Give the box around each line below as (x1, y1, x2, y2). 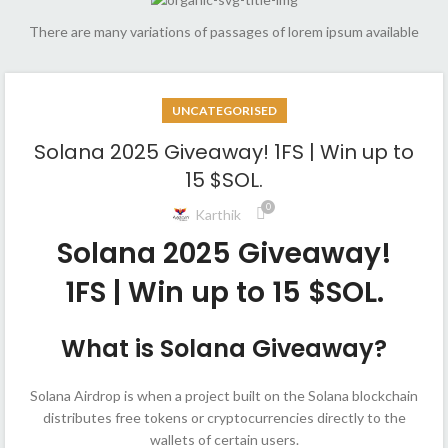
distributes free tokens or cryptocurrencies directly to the (42, 409, 406, 427)
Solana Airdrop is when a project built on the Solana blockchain (30, 387, 418, 405)
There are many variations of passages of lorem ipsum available (29, 23, 419, 41)
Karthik (195, 205, 241, 223)
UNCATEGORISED (171, 103, 277, 119)
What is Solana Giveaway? (61, 332, 387, 366)
